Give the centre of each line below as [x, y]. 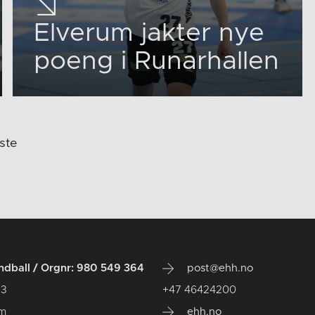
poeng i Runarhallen [157, 61]
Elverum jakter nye [149, 33]
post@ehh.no [219, 268]
